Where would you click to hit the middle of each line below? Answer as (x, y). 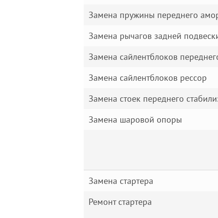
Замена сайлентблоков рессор (148, 78)
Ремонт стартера (120, 202)
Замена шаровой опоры (135, 119)
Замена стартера (121, 181)
